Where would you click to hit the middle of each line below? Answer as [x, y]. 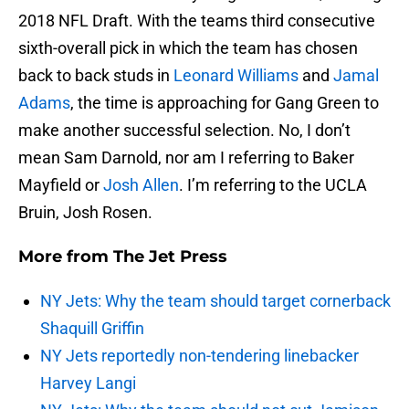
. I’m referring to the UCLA [273, 185]
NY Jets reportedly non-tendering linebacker [199, 356]
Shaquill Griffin [92, 329]
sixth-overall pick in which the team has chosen [188, 48]
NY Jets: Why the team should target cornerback [215, 301]
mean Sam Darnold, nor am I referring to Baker [186, 158]
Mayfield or [61, 185]
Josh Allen [141, 185]
